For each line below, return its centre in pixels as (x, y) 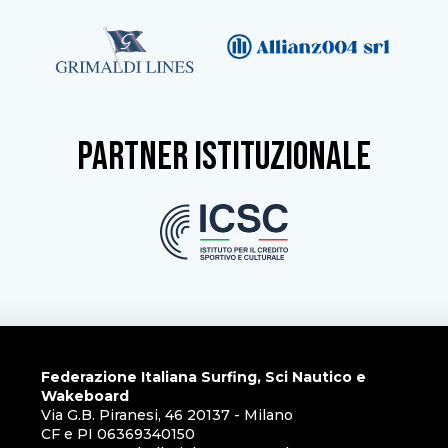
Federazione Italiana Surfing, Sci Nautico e (203, 376)
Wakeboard (84, 395)
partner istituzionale (224, 157)
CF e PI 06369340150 (117, 433)
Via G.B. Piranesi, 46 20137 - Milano (166, 414)
